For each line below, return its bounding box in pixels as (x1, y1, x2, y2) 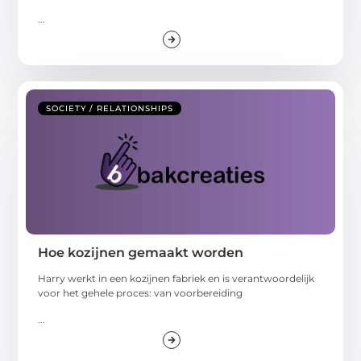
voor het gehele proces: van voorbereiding (38, 287, 243, 300)
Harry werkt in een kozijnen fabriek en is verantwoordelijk (38, 272, 315, 285)
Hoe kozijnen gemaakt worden (38, 245, 244, 261)
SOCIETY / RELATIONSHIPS (46, 103, 174, 114)
